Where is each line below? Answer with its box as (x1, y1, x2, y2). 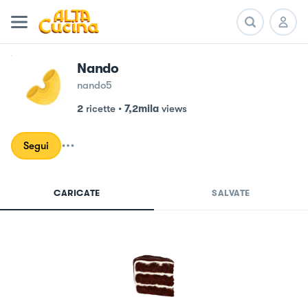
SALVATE (212, 188, 250, 198)
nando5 (77, 79, 112, 91)
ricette (86, 102, 115, 115)
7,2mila (124, 102, 159, 115)
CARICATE (54, 188, 100, 198)
